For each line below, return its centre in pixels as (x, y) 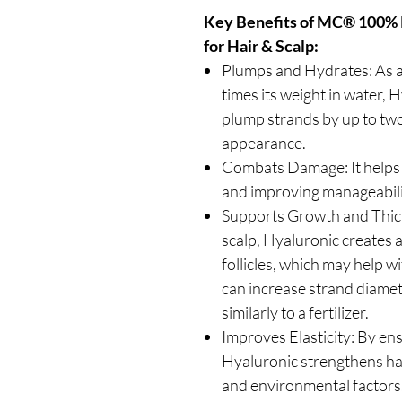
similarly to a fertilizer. (295, 313)
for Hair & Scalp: (261, 46)
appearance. (264, 143)
